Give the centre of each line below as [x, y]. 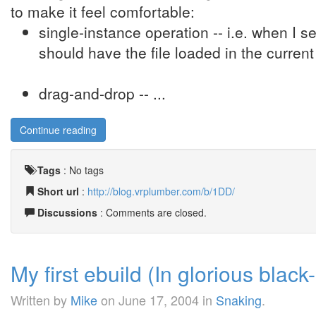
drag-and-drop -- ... [102, 93]
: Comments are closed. [152, 212]
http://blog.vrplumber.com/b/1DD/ [161, 191]
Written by [41, 300]
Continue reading [58, 130]
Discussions [67, 212]
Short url [58, 191]
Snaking [239, 300]
